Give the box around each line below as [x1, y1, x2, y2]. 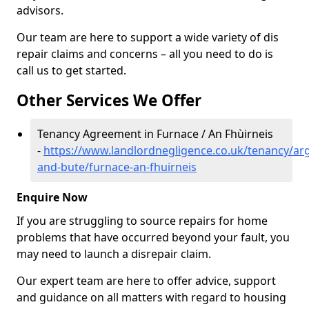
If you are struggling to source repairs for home [17, 213, 268, 228]
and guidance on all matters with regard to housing [17, 290, 286, 305]
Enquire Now [17, 190, 88, 205]
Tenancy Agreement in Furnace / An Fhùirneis [37, 126, 273, 141]
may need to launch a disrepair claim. [17, 246, 214, 261]
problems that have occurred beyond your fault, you [17, 230, 290, 245]
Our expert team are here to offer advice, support [17, 273, 276, 288]
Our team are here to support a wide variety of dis [17, 30, 279, 45]
